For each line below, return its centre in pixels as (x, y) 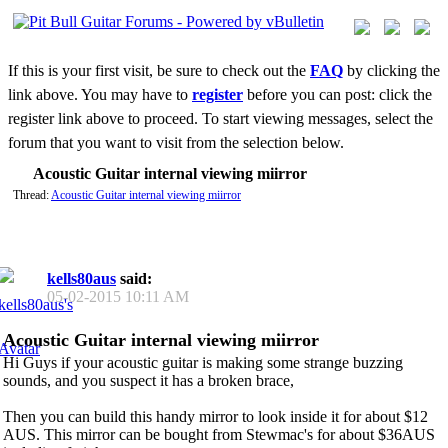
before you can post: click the (337, 94)
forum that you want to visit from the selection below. (176, 142)
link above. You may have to (100, 94)
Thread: (32, 195)
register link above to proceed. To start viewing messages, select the (220, 118)
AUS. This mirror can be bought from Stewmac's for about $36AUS (219, 435)
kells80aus (81, 278)
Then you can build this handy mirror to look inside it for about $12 (215, 417)
